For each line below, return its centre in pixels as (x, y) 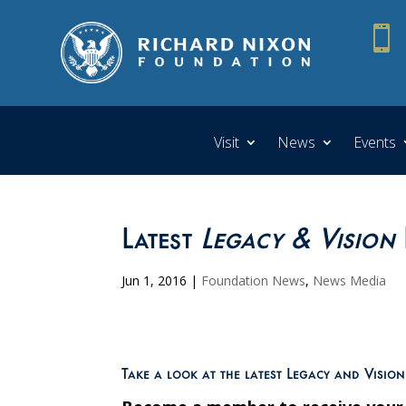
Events (375, 142)
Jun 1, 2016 (155, 280)
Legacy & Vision (298, 242)
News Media (350, 280)
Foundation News (254, 280)
